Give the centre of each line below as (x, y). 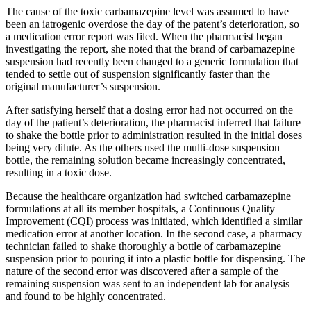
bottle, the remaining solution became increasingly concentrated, (145, 160)
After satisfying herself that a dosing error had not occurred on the (149, 110)
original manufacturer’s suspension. (83, 87)
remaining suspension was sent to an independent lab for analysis (148, 284)
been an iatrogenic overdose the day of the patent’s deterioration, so (152, 24)
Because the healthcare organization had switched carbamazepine (148, 196)
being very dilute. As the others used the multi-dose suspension (143, 148)
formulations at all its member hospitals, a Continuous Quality (140, 209)
